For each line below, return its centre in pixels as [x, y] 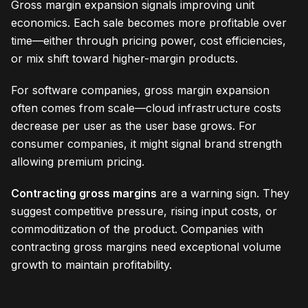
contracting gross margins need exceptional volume [146, 247]
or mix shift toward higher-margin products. [124, 59]
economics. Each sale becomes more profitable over [149, 23]
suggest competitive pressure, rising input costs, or [144, 211]
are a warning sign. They [223, 194]
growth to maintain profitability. [91, 265]
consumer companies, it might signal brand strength [146, 144]
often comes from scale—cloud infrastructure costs [146, 108]
